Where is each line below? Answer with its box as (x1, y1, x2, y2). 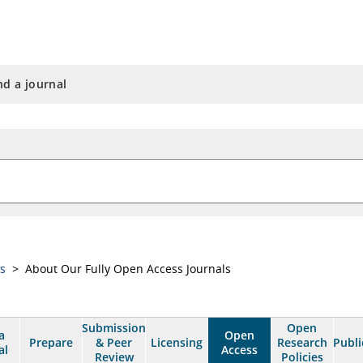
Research (276, 335, 327, 350)
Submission (82, 320, 147, 335)
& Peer (96, 335, 133, 350)
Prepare (29, 335, 74, 350)
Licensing (150, 335, 203, 350)
